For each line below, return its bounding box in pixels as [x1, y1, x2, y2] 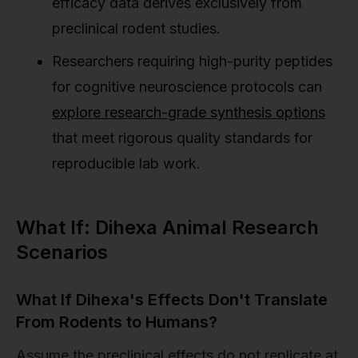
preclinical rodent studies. [52, 19, 221, 37]
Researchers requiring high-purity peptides [52, 52, 332, 70]
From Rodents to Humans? [16, 312, 217, 332]
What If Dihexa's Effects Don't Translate [16, 289, 328, 309]
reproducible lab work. [52, 154, 201, 172]
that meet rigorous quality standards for [52, 129, 312, 146]
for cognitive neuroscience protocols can [52, 78, 322, 95]
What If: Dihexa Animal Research [16, 215, 319, 239]
